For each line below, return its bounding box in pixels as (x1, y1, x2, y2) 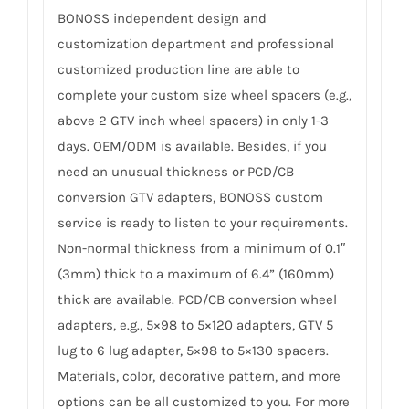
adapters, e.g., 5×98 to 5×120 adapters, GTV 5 (57, 316, 333, 333)
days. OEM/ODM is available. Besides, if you (57, 137, 327, 154)
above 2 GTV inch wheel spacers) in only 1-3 (57, 111, 329, 129)
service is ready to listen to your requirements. (57, 214, 348, 231)
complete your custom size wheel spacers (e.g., (57, 86, 351, 103)
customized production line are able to (57, 60, 299, 78)
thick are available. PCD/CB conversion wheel (57, 290, 337, 308)
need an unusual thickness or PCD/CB (57, 163, 294, 180)
